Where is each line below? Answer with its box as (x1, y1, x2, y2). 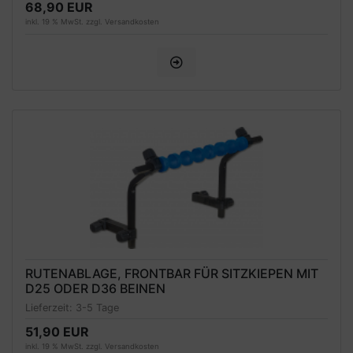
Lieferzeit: (25, 301, 76, 314)
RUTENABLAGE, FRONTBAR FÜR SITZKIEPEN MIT (25, 266, 318, 282)
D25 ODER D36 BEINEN (25, 281, 165, 297)
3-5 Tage (76, 301, 119, 314)
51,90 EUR (25, 323, 89, 340)
